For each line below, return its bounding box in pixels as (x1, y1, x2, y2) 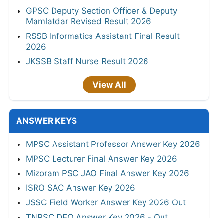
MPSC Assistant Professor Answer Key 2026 (26, 139, 200, 149)
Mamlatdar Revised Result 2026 (26, 16, 151, 26)
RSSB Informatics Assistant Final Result (26, 31, 180, 41)
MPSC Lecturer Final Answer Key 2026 (26, 153, 177, 163)
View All (92, 79, 126, 90)
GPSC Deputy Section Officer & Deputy (26, 5, 177, 16)
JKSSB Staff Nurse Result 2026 (26, 56, 148, 66)
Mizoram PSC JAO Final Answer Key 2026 (26, 168, 189, 178)
